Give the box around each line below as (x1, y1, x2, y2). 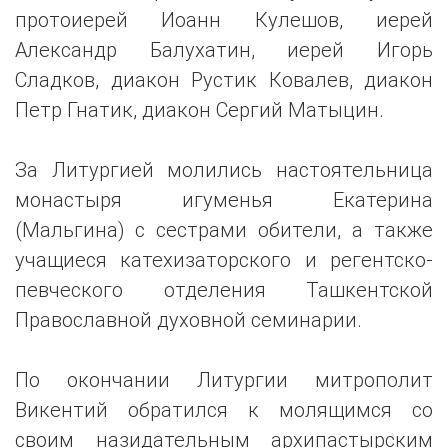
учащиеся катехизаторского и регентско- (15, 247, 433, 273)
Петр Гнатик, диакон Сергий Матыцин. (15, 97, 384, 123)
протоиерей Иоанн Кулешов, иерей (15, 7, 433, 33)
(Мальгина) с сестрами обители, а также (15, 217, 433, 243)
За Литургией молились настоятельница (15, 157, 433, 183)
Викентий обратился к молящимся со (15, 397, 433, 423)
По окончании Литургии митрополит (15, 367, 433, 393)
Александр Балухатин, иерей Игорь (15, 37, 433, 63)
